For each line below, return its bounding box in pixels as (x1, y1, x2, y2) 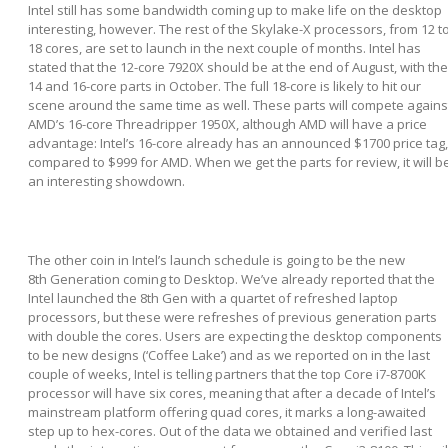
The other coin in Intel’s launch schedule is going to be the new (28, 250, 405, 269)
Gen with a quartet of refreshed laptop (159, 288, 398, 307)
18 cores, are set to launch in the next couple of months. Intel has (28, 39, 421, 58)
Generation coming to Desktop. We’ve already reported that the (47, 269, 435, 288)
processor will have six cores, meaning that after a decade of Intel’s (28, 383, 436, 402)
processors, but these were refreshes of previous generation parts (28, 307, 437, 326)
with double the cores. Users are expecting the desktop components (28, 326, 442, 345)
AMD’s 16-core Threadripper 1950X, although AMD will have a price (28, 115, 427, 134)
